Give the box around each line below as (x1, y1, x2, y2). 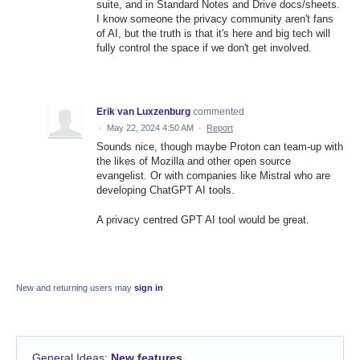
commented (193, 106, 244, 118)
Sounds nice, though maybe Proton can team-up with (96, 141, 343, 153)
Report (207, 123, 233, 133)
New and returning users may (16, 282, 134, 292)
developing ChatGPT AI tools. (96, 184, 235, 197)
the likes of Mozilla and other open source (96, 155, 291, 168)
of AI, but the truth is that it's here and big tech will (96, 27, 330, 40)
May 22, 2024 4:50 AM (107, 123, 194, 133)
